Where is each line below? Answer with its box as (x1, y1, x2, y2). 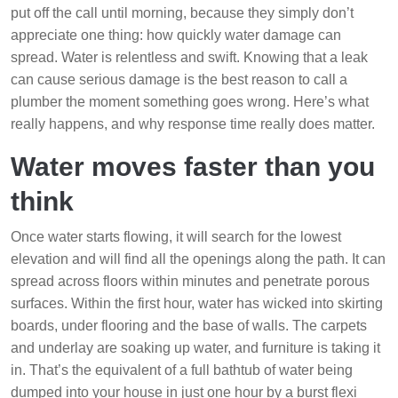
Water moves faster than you (11, 152, 375, 182)
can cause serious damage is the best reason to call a (11, 72, 347, 88)
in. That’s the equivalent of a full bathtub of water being (11, 362, 353, 378)
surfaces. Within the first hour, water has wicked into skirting (11, 296, 383, 312)
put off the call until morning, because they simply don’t (11, 5, 354, 21)
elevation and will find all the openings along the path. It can (11, 251, 386, 267)
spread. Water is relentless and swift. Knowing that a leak (11, 50, 368, 66)
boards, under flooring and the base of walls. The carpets (11, 318, 367, 334)
